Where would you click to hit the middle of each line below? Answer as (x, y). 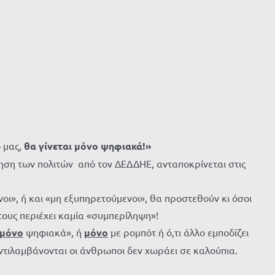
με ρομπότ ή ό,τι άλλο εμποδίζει (178, 232)
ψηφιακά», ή (54, 232)
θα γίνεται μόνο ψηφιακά (83, 145)
